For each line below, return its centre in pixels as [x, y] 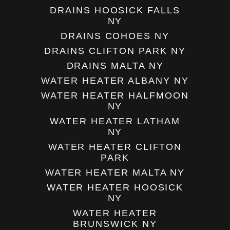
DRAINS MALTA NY [115, 66]
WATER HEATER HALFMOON [115, 96]
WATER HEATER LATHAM [115, 121]
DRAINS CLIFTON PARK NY [115, 51]
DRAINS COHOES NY [115, 36]
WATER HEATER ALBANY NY [115, 81]
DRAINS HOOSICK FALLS [115, 11]
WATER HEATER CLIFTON [115, 147]
